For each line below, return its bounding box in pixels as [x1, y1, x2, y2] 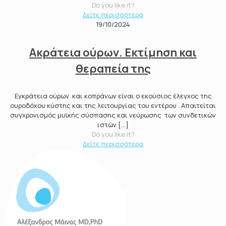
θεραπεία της [75, 61, 151, 76]
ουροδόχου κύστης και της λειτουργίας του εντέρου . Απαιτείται [10, 100, 216, 110]
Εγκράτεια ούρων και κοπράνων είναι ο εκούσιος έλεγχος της [14, 91, 212, 100]
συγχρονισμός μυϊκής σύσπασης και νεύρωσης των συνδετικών [10, 110, 216, 120]
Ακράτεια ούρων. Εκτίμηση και [29, 44, 197, 60]
